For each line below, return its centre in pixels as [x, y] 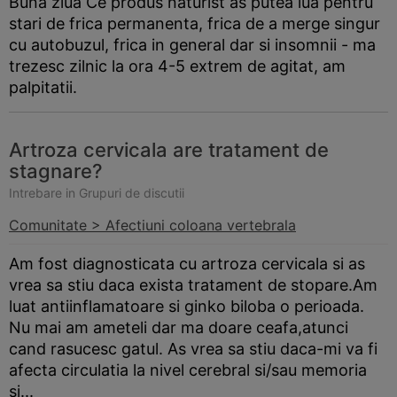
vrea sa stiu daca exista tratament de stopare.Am [193, 285]
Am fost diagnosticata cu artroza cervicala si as [187, 264]
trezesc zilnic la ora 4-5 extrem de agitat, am [177, 66]
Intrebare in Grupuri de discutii [97, 193]
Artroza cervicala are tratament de [169, 150]
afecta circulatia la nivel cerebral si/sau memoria [188, 370]
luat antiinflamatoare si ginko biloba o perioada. [187, 306]
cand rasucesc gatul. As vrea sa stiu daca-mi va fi [193, 349]
